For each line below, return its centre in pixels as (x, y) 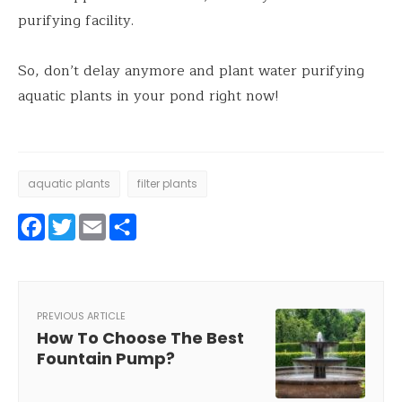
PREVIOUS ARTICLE (81, 315)
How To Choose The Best (140, 337)
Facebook (107, 227)
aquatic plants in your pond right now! (149, 96)
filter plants (167, 183)
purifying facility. (76, 20)
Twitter (125, 227)
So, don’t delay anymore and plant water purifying (191, 70)
